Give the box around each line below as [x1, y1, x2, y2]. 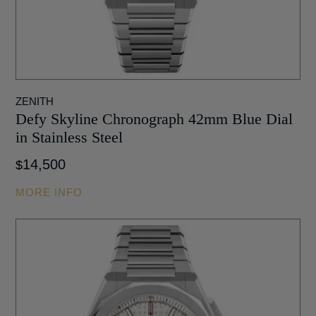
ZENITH [16, 95, 54, 107]
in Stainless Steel [16, 128, 123, 146]
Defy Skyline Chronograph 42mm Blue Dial [16, 109, 293, 128]
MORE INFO [16, 186, 83, 198]
